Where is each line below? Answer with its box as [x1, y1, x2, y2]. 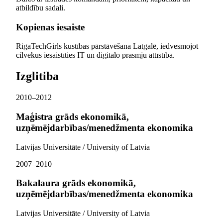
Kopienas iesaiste [16, 21, 85, 32]
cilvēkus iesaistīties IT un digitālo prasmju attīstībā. [16, 51, 175, 60]
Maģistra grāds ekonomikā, [16, 111, 129, 122]
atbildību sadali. [16, 3, 65, 12]
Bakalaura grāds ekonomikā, [16, 178, 136, 189]
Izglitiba [16, 70, 59, 83]
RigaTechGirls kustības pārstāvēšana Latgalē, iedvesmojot [16, 42, 198, 51]
